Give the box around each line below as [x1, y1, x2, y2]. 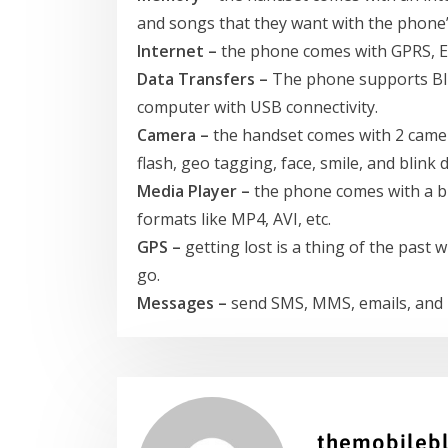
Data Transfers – [137, 67, 268, 90]
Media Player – [137, 179, 250, 202]
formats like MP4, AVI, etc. [137, 207, 331, 230]
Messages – [137, 291, 227, 314]
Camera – [137, 123, 213, 146]
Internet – [137, 39, 221, 62]
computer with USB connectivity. [137, 95, 378, 118]
